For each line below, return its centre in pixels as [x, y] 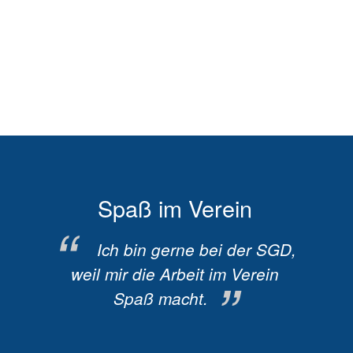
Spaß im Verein [175, 208]
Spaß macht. [163, 299]
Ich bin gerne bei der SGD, [195, 250]
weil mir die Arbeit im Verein [175, 274]
